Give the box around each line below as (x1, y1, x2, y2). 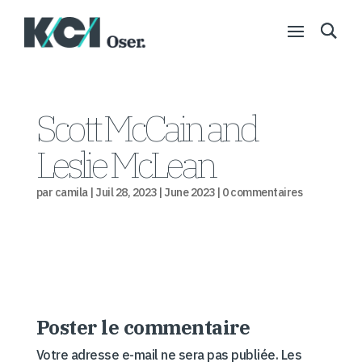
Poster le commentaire (36, 314, 250, 340)
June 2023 (164, 185, 215, 200)
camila (54, 185, 88, 200)
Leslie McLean (36, 141, 214, 187)
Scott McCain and (36, 104, 256, 151)
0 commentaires (222, 185, 303, 200)
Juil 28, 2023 (95, 185, 157, 200)
